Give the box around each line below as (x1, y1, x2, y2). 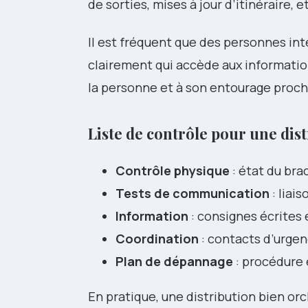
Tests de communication (115, 185, 269, 202)
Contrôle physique (115, 162, 230, 179)
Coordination (115, 230, 199, 247)
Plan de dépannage (115, 253, 233, 270)
